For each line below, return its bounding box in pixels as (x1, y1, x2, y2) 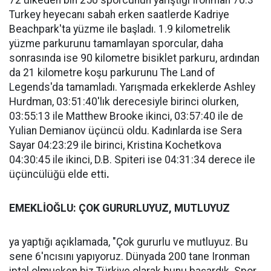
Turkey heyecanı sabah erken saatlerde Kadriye (9, 8, 229, 21)
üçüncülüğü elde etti (9, 168, 106, 180)
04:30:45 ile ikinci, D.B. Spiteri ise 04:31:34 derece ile (9, 154, 255, 166)
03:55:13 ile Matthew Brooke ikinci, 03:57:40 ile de (9, 110, 243, 122)
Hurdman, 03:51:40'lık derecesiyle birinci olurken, (9, 96, 238, 108)
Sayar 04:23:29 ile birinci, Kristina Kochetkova (9, 139, 221, 151)
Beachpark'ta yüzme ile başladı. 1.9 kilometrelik (9, 23, 230, 35)
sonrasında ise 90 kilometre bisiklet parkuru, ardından (9, 52, 260, 64)
